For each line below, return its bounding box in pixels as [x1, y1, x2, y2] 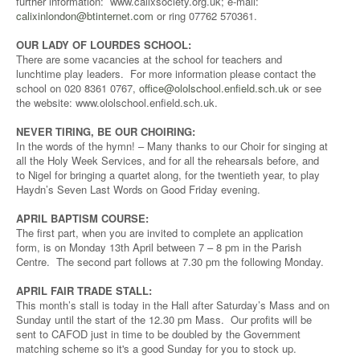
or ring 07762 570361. [153, 8, 257, 23]
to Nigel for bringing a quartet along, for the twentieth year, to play [16, 167, 320, 182]
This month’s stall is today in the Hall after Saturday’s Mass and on [16, 297, 329, 313]
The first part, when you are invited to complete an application [16, 225, 303, 240]
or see [289, 80, 321, 96]
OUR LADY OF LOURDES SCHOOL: [16, 37, 191, 52]
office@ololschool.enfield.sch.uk [139, 80, 289, 96]
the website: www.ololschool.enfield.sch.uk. [16, 95, 218, 110]
